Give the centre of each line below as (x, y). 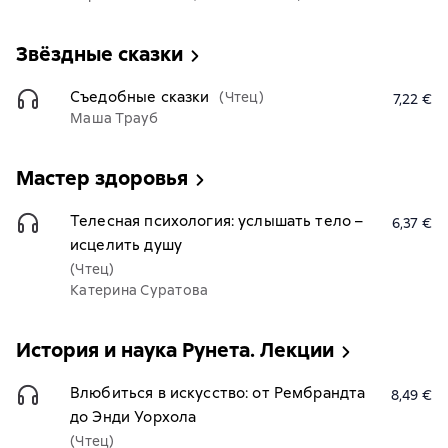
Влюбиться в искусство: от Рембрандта (218, 393)
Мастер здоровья (102, 178)
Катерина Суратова (139, 290)
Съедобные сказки (140, 97)
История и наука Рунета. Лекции (175, 350)
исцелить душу (126, 245)
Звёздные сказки (99, 54)
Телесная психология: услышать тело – (217, 221)
